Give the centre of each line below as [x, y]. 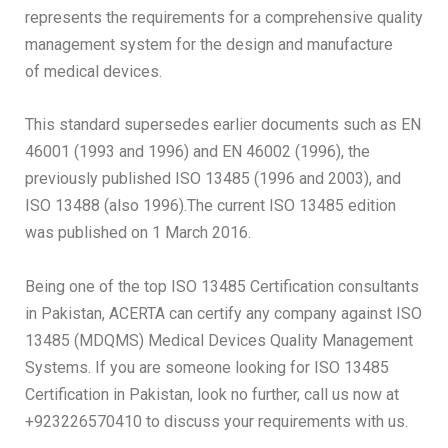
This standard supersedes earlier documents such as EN [223, 124]
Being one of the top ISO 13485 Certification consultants [222, 286]
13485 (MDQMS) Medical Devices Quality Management [219, 340]
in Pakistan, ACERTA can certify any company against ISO [223, 313]
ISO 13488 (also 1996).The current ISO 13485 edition [210, 205]
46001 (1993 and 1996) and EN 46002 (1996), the [197, 151]
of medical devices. [93, 71]
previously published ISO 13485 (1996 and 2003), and [213, 178]
